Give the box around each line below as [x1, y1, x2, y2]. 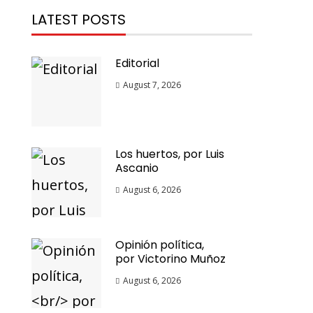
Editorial [115, 55, 160, 71]
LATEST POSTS [31, 10, 126, 29]
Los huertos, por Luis [115, 146, 225, 162]
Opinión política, [115, 237, 205, 253]
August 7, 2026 [123, 79, 182, 91]
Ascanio [115, 160, 159, 176]
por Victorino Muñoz [115, 251, 226, 267]
